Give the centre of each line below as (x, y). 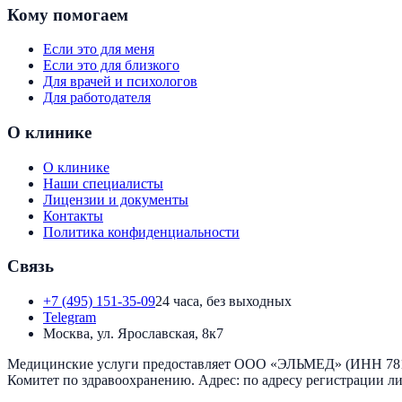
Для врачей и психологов (120, 82)
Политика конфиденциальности (141, 232)
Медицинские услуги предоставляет (121, 364)
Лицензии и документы (116, 199)
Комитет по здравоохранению (99, 380)
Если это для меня (99, 49)
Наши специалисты (103, 183)
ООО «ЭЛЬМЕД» (288, 364)
